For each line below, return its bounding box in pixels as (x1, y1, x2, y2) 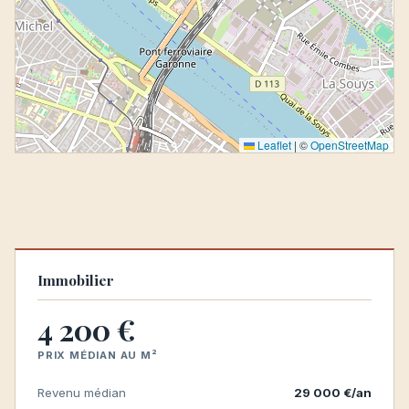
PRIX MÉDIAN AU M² (37, 349, 158, 362)
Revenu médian (37, 385, 126, 400)
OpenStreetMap (310, 137, 389, 152)
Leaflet (255, 137, 291, 152)
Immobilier (37, 270, 114, 289)
